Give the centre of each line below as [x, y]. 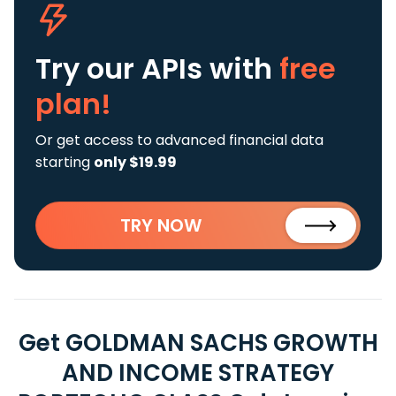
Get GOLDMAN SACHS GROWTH [198, 343]
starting [65, 162]
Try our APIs [122, 69]
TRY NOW [161, 225]
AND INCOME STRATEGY [198, 373]
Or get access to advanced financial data [179, 140]
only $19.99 [135, 162]
